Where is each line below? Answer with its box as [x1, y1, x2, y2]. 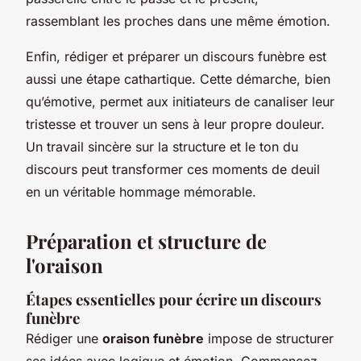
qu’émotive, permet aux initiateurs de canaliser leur [26, 93, 334, 110]
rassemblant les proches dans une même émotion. [26, 12, 330, 29]
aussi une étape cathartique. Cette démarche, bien [26, 70, 330, 87]
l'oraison [26, 251, 103, 278]
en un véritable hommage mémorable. [26, 183, 256, 200]
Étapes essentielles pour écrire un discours [26, 288, 322, 309]
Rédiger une [26, 330, 102, 346]
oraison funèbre [102, 330, 204, 346]
